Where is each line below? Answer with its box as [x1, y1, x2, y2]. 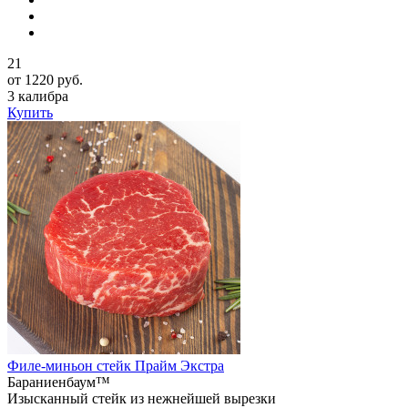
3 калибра [7, 87, 68, 104]
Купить [7, 104, 53, 120]
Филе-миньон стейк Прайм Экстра [7, 357, 224, 373]
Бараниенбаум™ [7, 373, 110, 390]
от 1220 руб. [7, 71, 83, 87]
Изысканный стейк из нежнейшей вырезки [7, 390, 276, 406]
